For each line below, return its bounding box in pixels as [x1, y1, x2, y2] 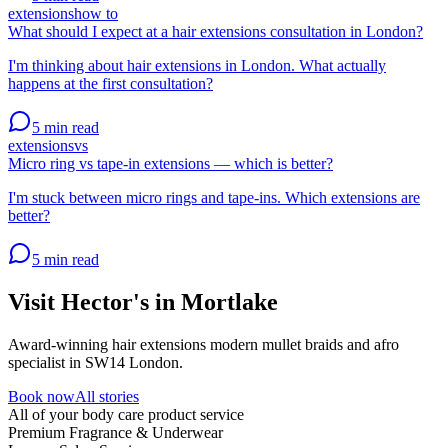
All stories [75, 387, 139, 405]
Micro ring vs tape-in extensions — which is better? [8, 154, 333, 172]
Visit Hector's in [8, 288, 181, 315]
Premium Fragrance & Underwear [8, 423, 223, 441]
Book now [8, 387, 75, 405]
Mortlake [181, 288, 278, 315]
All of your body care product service [8, 405, 244, 423]
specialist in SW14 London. [8, 353, 183, 371]
